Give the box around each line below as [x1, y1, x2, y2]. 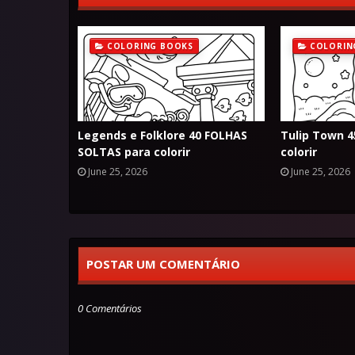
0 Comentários [78, 301, 142, 315]
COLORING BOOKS [106, 40, 194, 52]
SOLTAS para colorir [78, 144, 190, 159]
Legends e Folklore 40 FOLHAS [78, 128, 247, 143]
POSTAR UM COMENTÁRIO [86, 256, 240, 272]
